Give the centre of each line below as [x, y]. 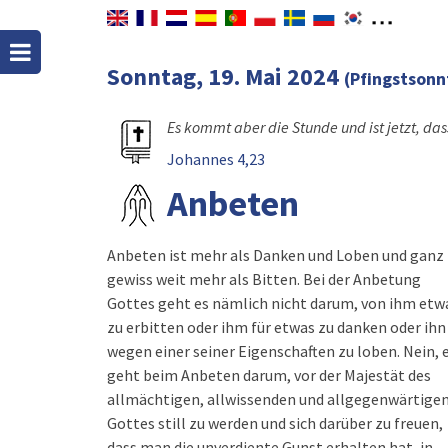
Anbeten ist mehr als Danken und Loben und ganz [275, 255]
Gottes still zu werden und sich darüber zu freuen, [275, 423]
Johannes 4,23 [216, 159]
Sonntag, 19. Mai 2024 [225, 76]
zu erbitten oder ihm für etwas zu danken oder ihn [276, 327]
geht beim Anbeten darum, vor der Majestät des [269, 375]
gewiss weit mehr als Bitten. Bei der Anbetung [264, 279]
